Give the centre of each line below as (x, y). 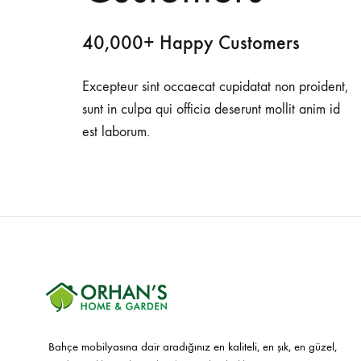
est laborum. (116, 132)
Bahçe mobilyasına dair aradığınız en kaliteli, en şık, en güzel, (193, 346)
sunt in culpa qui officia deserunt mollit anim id (211, 109)
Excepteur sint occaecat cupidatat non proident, (215, 87)
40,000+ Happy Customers (191, 43)
